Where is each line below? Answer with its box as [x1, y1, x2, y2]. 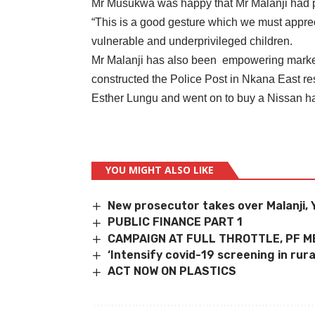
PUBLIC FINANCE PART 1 [108, 215, 249, 229]
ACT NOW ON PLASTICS [108, 264, 237, 278]
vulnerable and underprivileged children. [91, 35, 292, 48]
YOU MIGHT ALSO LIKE [105, 163, 214, 177]
